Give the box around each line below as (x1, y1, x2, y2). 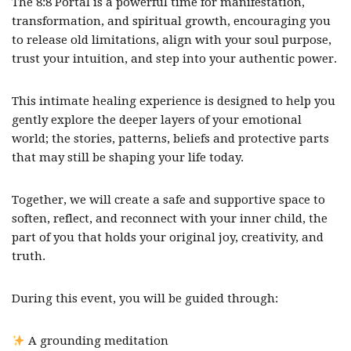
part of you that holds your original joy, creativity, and (12, 230, 324, 244)
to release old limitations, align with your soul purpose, (12, 33, 331, 47)
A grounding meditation (25, 334, 169, 348)
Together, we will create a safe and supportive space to (12, 193, 325, 207)
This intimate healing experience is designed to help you (12, 94, 335, 108)
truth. (12, 249, 45, 263)
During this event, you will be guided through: (12, 291, 278, 306)
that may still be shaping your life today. (12, 150, 244, 165)
